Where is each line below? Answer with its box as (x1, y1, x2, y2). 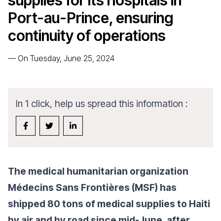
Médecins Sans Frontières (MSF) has (8, 182, 177, 193)
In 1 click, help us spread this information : (16, 98, 187, 110)
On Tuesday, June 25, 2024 (18, 53, 114, 63)
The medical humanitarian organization (8, 165, 188, 177)
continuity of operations (8, 27, 166, 44)
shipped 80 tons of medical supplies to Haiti (8, 198, 210, 210)
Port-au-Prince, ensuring (8, 9, 173, 27)
